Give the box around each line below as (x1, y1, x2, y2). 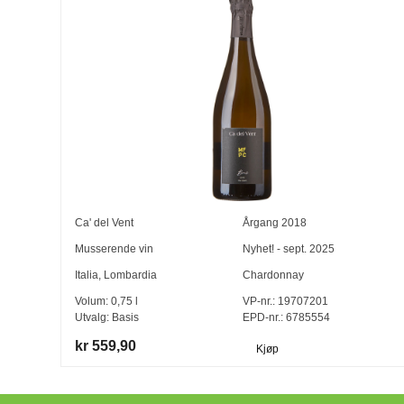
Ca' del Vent (75, 216, 134, 230)
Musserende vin (75, 243, 154, 256)
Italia (75, 269, 99, 282)
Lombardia (104, 269, 158, 282)
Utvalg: (75, 311, 113, 325)
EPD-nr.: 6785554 (242, 311, 330, 325)
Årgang (242, 216, 281, 230)
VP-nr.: (242, 295, 275, 308)
